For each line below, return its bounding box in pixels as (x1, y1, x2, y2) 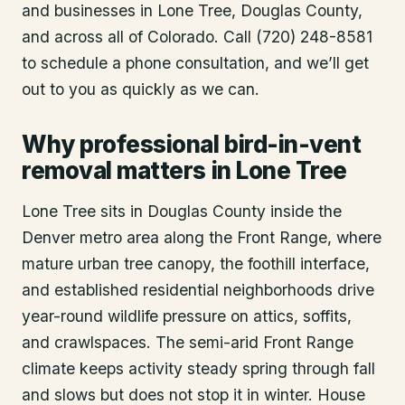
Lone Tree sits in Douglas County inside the (22, 201, 342, 221)
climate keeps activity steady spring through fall (22, 358, 375, 378)
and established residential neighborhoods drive (22, 279, 374, 299)
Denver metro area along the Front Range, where (22, 227, 381, 247)
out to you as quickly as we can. (22, 79, 259, 99)
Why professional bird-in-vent (22, 129, 362, 158)
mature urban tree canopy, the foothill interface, (22, 253, 370, 273)
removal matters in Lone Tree (22, 155, 347, 184)
